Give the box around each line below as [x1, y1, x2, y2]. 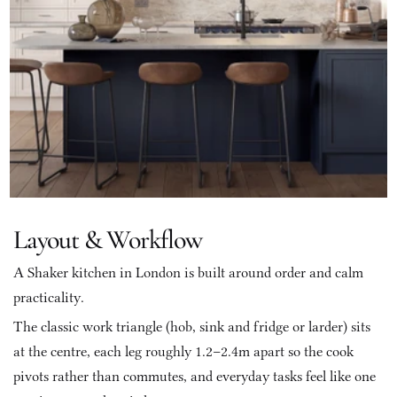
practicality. [13, 289, 88, 306]
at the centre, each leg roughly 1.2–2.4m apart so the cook [13, 343, 354, 360]
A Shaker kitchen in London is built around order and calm [13, 264, 363, 281]
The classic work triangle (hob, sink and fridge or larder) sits [13, 318, 370, 335]
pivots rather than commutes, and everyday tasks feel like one [13, 368, 376, 385]
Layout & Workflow [13, 223, 202, 256]
